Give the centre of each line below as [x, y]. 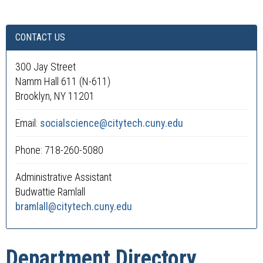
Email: [28, 123]
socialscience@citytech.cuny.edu [112, 123]
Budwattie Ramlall [50, 192]
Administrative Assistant [63, 177]
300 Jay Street [45, 67]
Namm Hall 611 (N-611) [63, 81]
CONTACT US [40, 37]
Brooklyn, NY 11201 [55, 96]
